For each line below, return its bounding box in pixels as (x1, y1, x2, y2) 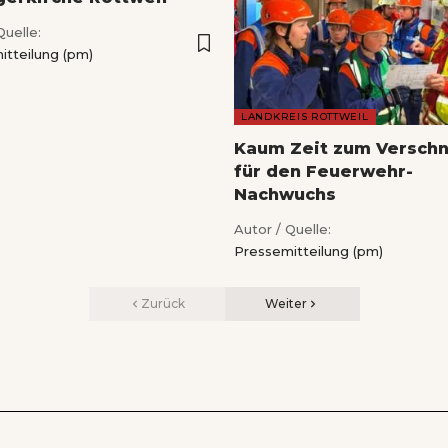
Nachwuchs (234, 184, 336, 204)
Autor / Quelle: (234, 220, 331, 237)
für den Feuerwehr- (234, 161, 413, 181)
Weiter (265, 295, 307, 311)
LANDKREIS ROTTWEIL (241, 109, 369, 123)
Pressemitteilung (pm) (234, 242, 383, 259)
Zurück (140, 295, 185, 311)
